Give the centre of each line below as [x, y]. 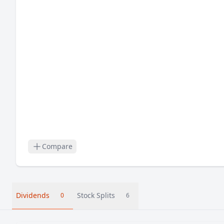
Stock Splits [96, 195]
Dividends [33, 195]
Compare [57, 146]
